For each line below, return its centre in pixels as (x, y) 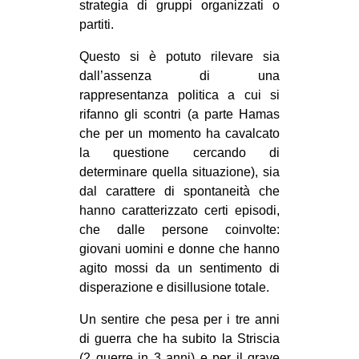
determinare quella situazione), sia (179, 172)
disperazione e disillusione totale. (174, 288)
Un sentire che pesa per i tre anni (179, 320)
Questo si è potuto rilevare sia (179, 57)
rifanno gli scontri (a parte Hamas (179, 115)
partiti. (97, 25)
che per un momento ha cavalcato (179, 134)
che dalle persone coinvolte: (179, 230)
